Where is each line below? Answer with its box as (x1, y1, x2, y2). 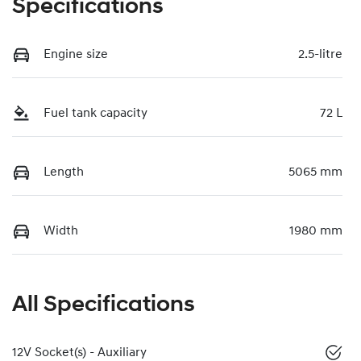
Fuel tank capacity (44, 106, 147, 120)
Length (44, 165, 84, 179)
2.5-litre (298, 48, 342, 61)
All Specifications (12, 293, 195, 317)
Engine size (44, 48, 108, 61)
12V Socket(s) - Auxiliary (12, 346, 147, 359)
